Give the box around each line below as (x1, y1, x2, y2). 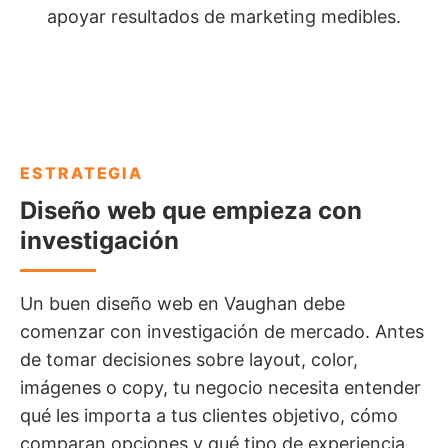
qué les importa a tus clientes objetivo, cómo (20, 405, 398, 427)
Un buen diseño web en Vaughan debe (20, 293, 345, 315)
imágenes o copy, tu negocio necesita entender (20, 377, 421, 399)
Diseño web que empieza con (20, 196, 362, 226)
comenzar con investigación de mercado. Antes (20, 321, 424, 343)
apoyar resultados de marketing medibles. (47, 6, 401, 28)
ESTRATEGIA (20, 163, 144, 184)
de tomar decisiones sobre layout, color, (20, 349, 358, 371)
